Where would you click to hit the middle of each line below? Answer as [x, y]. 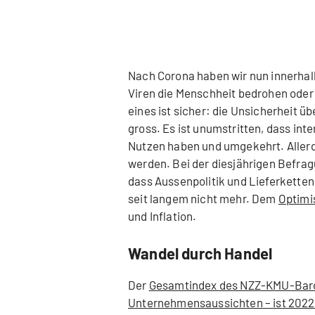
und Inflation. [162, 216]
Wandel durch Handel [200, 253]
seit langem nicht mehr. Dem [203, 199]
